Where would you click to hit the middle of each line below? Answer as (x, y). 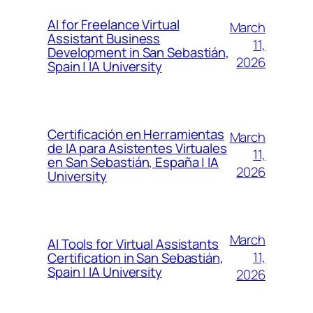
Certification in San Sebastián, (136, 257)
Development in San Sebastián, (139, 52)
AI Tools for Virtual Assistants (133, 243)
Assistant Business (104, 38)
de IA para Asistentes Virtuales (137, 148)
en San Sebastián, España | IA (133, 162)
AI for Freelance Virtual (114, 24)
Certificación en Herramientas (136, 134)
